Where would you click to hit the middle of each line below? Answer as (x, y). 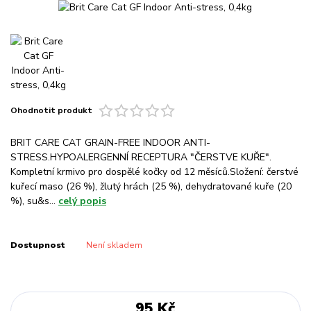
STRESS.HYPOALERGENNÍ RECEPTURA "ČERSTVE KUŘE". (141, 158)
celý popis (82, 201)
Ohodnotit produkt (51, 110)
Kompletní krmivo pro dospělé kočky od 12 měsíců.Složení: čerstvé (154, 172)
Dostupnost (38, 245)
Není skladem (114, 245)
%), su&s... (34, 201)
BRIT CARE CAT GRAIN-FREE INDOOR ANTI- (110, 143)
